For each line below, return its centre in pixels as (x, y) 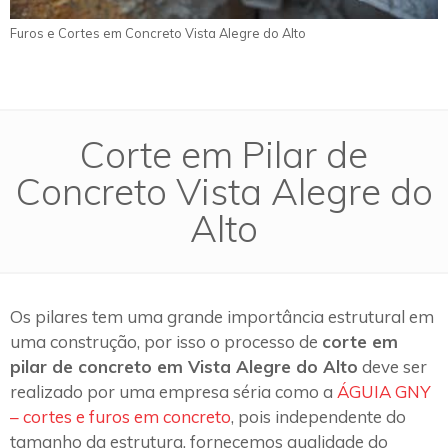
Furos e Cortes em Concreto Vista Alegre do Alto (158, 32)
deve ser (392, 367)
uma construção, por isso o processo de (166, 342)
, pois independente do (318, 417)
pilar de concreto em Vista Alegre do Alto (184, 367)
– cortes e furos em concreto (120, 417)
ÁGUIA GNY (384, 392)
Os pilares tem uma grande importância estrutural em (222, 317)
